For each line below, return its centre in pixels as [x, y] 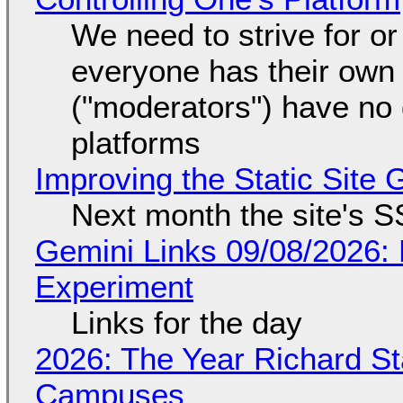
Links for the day [186, 322]
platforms [135, 142]
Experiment [114, 286]
